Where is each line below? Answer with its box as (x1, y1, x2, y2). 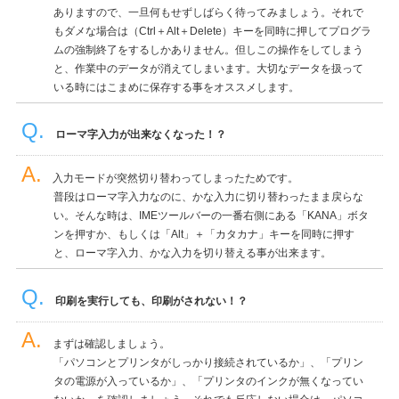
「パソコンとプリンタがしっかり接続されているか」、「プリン (53, 356, 363, 370)
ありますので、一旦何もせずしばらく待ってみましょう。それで (53, 5, 363, 19)
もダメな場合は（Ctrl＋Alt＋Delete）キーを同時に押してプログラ (53, 24, 371, 37)
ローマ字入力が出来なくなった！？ (54, 128, 226, 142)
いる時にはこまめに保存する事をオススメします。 (53, 80, 299, 94)
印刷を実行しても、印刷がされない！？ (54, 294, 248, 307)
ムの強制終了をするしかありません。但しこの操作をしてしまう (53, 43, 363, 56)
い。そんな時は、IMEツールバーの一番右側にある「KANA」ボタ (53, 208, 369, 222)
